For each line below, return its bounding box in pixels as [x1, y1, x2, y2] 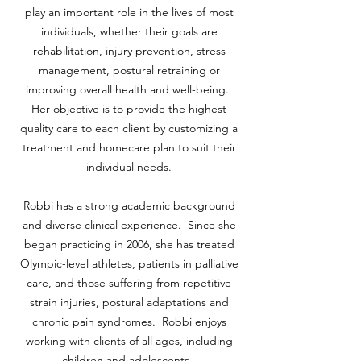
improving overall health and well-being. [26, 82, 232, 97]
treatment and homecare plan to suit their [22, 140, 236, 155]
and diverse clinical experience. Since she [22, 218, 236, 232]
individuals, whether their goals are [40, 24, 218, 39]
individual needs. [86, 160, 172, 174]
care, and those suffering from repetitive [27, 276, 231, 290]
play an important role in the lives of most [24, 5, 234, 19]
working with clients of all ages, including [25, 334, 233, 348]
